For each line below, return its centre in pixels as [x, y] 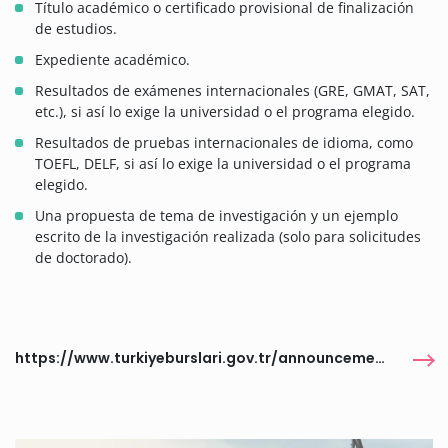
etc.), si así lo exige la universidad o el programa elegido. [225, 112]
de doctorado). [83, 258]
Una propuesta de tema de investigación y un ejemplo [216, 216]
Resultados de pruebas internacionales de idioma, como [224, 143]
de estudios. [76, 29]
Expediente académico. [112, 60]
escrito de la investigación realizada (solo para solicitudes [228, 237]
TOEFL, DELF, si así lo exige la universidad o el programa [223, 164]
